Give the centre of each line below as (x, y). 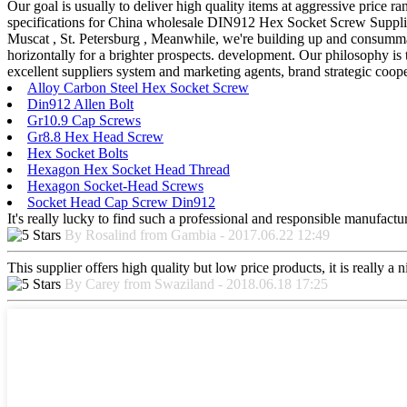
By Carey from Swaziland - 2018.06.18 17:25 (196, 283)
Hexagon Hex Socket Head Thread (129, 169)
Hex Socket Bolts (78, 153)
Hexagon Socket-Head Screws (115, 185)
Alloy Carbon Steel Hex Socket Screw (138, 87)
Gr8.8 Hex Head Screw (95, 136)
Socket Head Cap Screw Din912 (121, 202)
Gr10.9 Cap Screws (84, 120)
